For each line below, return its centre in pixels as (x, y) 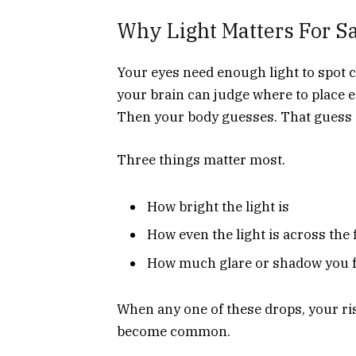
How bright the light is (218, 206)
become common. (174, 332)
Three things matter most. (201, 160)
